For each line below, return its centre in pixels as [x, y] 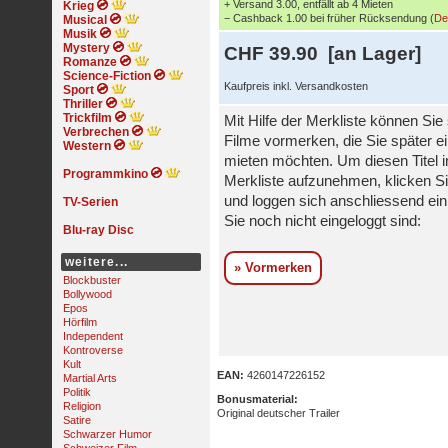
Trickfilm [87, 118]
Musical [85, 20]
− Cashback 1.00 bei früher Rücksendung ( [329, 18]
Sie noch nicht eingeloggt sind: [322, 221]
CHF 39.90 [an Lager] [322, 53]
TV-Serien [90, 202]
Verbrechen [96, 132]
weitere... [96, 262]
